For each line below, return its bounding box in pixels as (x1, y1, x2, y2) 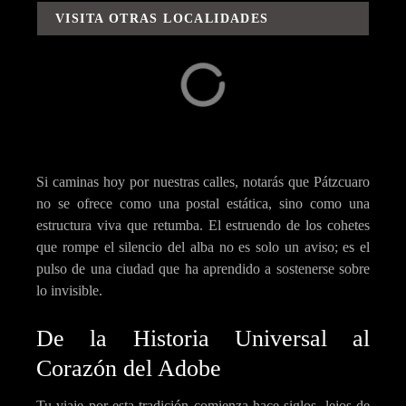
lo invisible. (36, 283, 102, 299)
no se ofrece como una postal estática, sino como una (36, 196, 370, 212)
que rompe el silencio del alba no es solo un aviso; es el (36, 239, 370, 256)
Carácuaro (256, 95, 324, 111)
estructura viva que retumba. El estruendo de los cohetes (36, 217, 370, 234)
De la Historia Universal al (36, 325, 370, 353)
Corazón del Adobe (36, 355, 221, 382)
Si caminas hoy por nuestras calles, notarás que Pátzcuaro (36, 174, 370, 190)
